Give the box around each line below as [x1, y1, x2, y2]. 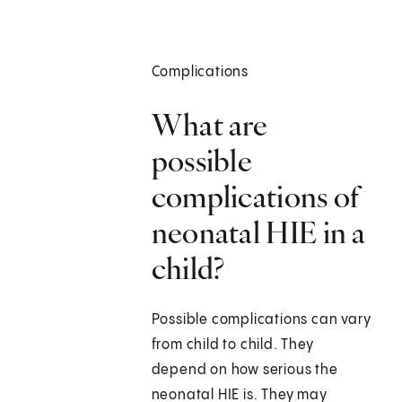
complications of [151, 178, 361, 216]
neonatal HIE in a [151, 214, 366, 252]
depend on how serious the [151, 363, 338, 379]
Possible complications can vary [151, 312, 371, 328]
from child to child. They [151, 337, 314, 354]
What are [151, 106, 268, 144]
